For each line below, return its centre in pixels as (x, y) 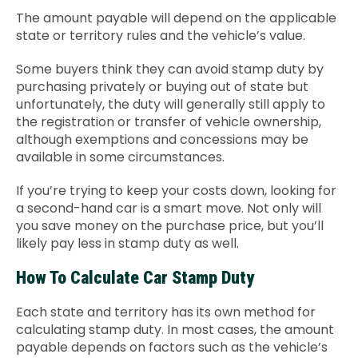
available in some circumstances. (120, 157)
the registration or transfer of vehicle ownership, (169, 122)
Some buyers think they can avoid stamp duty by (170, 69)
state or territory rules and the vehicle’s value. (161, 36)
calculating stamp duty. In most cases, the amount (175, 330)
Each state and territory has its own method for (166, 312)
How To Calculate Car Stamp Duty (135, 278)
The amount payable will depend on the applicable (176, 18)
